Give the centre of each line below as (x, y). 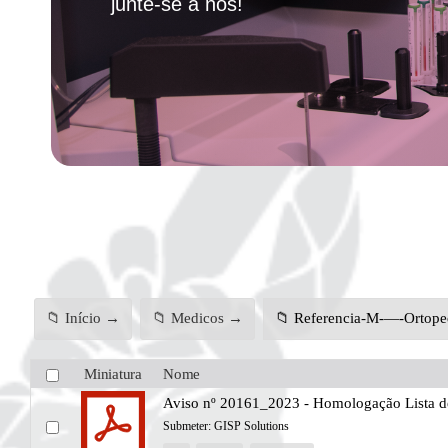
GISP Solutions (251, 425)
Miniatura (113, 373)
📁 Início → (82, 318)
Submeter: (188, 425)
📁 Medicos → (197, 318)
